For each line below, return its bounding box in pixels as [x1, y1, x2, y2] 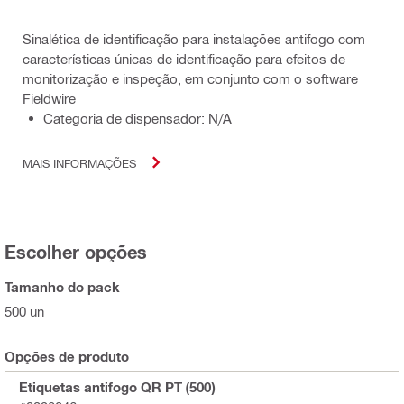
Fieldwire [23, 90, 76, 107]
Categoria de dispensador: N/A [43, 110, 232, 127]
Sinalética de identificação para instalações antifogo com [23, 31, 365, 48]
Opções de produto [5, 348, 129, 365]
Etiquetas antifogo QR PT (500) [19, 379, 215, 396]
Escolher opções [5, 241, 147, 263]
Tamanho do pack [5, 279, 120, 296]
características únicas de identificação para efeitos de [23, 50, 345, 68]
